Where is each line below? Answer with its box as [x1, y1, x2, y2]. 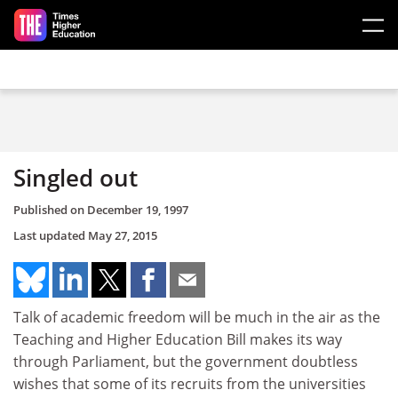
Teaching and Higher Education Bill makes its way [13, 329, 342, 349]
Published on [13, 201, 87, 218]
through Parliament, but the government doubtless [13, 351, 358, 371]
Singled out [13, 162, 138, 194]
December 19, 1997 [87, 201, 188, 218]
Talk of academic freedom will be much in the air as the [13, 306, 380, 327]
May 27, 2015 [88, 227, 157, 243]
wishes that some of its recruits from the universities [13, 373, 366, 394]
